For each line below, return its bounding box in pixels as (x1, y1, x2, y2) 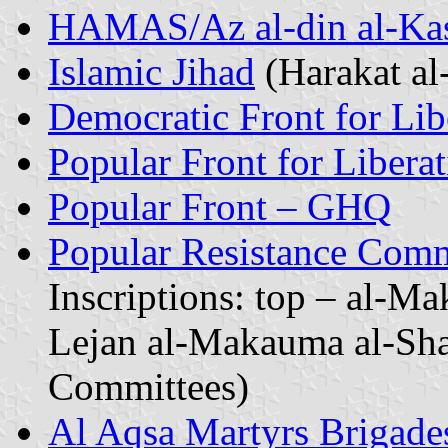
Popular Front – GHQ (48, 184, 391, 228)
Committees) (48, 364, 249, 408)
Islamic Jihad (48, 49, 255, 93)
